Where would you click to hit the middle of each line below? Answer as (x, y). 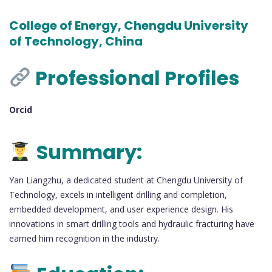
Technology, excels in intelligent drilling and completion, (118, 194)
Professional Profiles (135, 78)
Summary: (90, 152)
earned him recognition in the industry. (84, 238)
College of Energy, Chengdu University (129, 26)
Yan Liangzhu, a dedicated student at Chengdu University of (126, 180)
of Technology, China (76, 42)
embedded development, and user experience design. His (121, 209)
